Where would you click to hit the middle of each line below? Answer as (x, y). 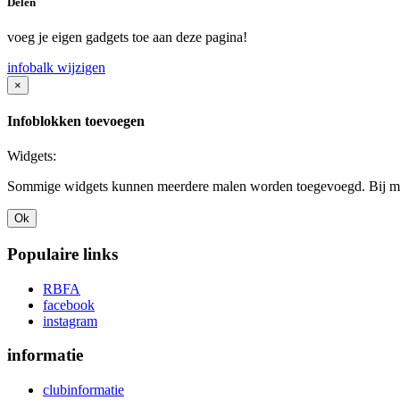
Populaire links (62, 254)
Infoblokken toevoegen (76, 121)
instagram (70, 321)
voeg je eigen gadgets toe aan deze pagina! (127, 37)
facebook (69, 304)
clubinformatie (83, 390)
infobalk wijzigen (56, 67)
